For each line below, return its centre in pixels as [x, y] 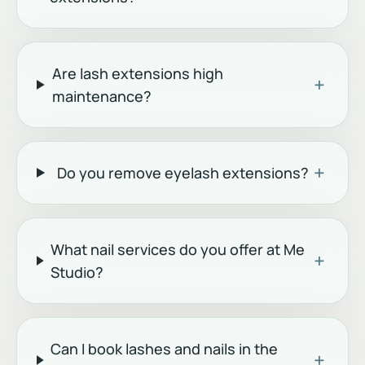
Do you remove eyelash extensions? [183, 173]
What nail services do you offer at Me [178, 249]
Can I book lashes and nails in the [165, 349]
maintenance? [101, 96]
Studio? [77, 272]
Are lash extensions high [137, 73]
